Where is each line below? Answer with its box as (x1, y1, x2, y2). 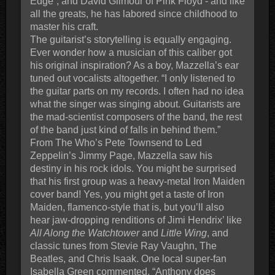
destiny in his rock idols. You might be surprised (29, 163, 236, 174)
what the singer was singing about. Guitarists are (29, 98, 241, 109)
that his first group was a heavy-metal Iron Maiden (29, 176, 245, 187)
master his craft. (29, 21, 98, 32)
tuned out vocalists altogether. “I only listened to (29, 72, 235, 83)
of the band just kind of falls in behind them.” (29, 124, 220, 135)
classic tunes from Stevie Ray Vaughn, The (29, 240, 217, 251)
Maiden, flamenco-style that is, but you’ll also (29, 201, 224, 212)
